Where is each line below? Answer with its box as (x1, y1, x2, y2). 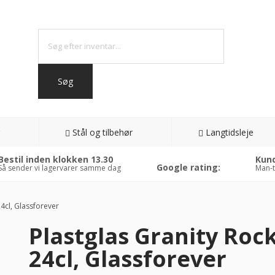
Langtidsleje (205, 126, 254, 138)
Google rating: (156, 161, 220, 173)
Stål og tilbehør (72, 126, 133, 138)
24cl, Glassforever (28, 244, 227, 274)
